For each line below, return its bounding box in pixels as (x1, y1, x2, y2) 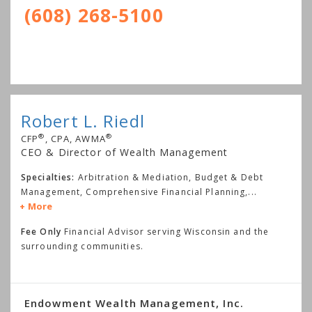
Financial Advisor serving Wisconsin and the (61, 226, 270, 237)
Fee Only (21, 226, 61, 237)
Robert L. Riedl (21, 109, 145, 132)
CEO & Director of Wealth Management (21, 146, 228, 159)
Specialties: (21, 171, 75, 183)
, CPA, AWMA (45, 132, 106, 145)
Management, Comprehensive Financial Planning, (21, 186, 249, 198)
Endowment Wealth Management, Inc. (24, 296, 244, 310)
